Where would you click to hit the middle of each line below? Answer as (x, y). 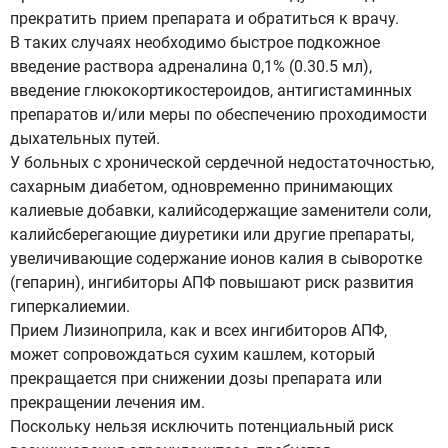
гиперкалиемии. (70, 306)
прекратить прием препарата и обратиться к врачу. (204, 18)
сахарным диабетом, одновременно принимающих (201, 186)
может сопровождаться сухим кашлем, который (192, 354)
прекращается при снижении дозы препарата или (196, 378)
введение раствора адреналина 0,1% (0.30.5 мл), (191, 66)
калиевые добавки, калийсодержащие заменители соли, (220, 210)
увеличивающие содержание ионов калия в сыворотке (216, 258)
